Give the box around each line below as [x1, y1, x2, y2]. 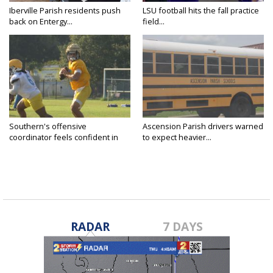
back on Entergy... [9, 16, 73, 27]
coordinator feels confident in [9, 132, 118, 143]
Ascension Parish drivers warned [143, 121, 263, 132]
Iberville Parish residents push [9, 5, 121, 16]
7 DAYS [163, 218, 204, 235]
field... [143, 16, 165, 27]
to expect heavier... [143, 132, 211, 143]
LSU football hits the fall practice [143, 5, 259, 16]
